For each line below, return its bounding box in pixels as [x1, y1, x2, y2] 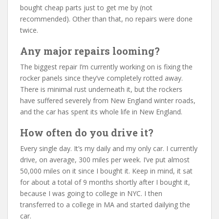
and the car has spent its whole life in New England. [20, 107, 182, 116]
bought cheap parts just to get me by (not [20, 3, 153, 12]
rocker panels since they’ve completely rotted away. [20, 73, 183, 83]
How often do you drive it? [20, 126, 153, 139]
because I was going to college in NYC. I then [20, 189, 162, 198]
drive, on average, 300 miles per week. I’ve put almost [20, 155, 190, 164]
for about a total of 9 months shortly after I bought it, [20, 177, 190, 187]
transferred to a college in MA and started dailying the [20, 200, 190, 209]
